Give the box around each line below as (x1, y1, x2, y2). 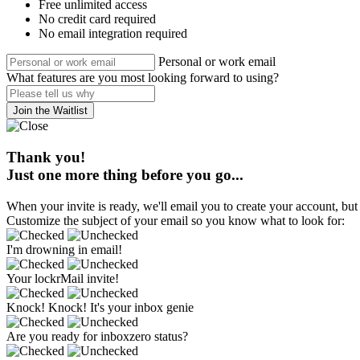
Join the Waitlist (13, 104, 88, 117)
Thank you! (6, 149, 85, 166)
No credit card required (39, 12, 156, 27)
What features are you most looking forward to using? (6, 71, 279, 85)
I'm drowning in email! (6, 242, 122, 256)
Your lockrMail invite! (6, 271, 119, 285)
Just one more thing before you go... (6, 166, 243, 184)
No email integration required (39, 27, 187, 41)
